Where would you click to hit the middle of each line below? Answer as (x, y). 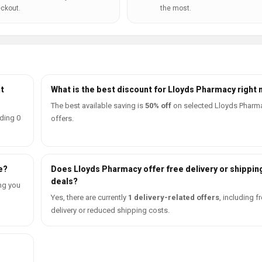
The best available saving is (98, 106)
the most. (175, 8)
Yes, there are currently (89, 197)
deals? (64, 181)
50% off (158, 106)
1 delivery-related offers (174, 197)
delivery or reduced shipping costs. (110, 210)
